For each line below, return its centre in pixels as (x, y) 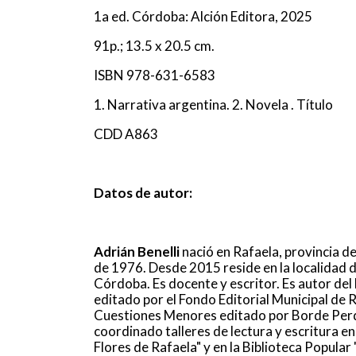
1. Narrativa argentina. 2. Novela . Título (213, 104)
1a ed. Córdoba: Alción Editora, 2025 (203, 16)
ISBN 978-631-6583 (155, 75)
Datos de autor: (143, 193)
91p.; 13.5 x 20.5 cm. (154, 46)
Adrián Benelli (138, 252)
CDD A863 (126, 134)
